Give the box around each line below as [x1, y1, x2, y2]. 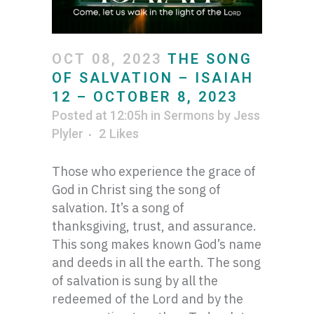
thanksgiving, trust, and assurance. [52, 218, 257, 234]
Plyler [52, 126, 83, 141]
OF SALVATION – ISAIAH [52, 69, 254, 86]
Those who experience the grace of [52, 163, 256, 179]
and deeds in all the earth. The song [52, 254, 261, 271]
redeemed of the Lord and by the [52, 291, 243, 307]
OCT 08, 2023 [52, 50, 162, 67]
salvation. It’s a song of [52, 200, 184, 216]
